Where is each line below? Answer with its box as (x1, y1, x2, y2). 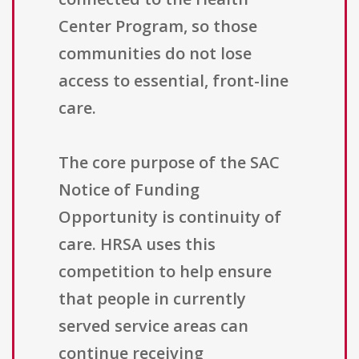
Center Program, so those (58, 15, 257, 38)
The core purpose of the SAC (58, 151, 280, 174)
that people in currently (58, 288, 246, 310)
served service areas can (58, 315, 248, 337)
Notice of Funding (58, 179, 200, 201)
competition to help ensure (58, 260, 272, 283)
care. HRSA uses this (58, 233, 216, 256)
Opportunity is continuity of (58, 206, 281, 228)
